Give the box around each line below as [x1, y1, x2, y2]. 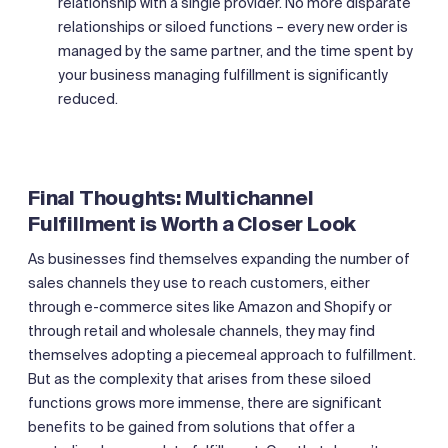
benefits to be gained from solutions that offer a [28, 417, 355, 436]
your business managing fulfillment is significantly [58, 65, 388, 84]
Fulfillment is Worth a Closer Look [28, 210, 357, 237]
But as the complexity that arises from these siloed [28, 369, 371, 388]
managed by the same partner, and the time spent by [58, 41, 413, 60]
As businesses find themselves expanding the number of [28, 249, 410, 268]
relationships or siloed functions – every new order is [58, 17, 408, 36]
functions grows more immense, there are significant [28, 393, 382, 412]
